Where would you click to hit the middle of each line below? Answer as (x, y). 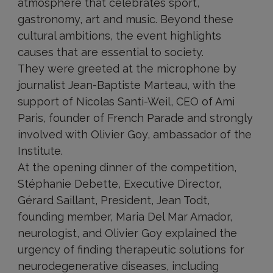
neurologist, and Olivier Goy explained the (127, 233)
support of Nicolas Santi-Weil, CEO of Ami (126, 101)
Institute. (40, 151)
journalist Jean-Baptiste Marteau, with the (126, 85)
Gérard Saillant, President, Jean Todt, (113, 200)
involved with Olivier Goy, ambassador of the (134, 134)
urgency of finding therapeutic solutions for (131, 250)
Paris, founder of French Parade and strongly (135, 118)
